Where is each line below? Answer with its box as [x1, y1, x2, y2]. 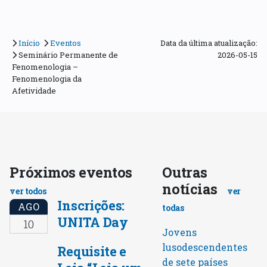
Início [18, 37, 40, 48]
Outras [162, 163, 207, 182]
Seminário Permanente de [18, 49, 118, 60]
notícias [162, 179, 228, 198]
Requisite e [57, 243, 126, 260]
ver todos [10, 185, 46, 197]
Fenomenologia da [11, 73, 82, 84]
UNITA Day [57, 213, 128, 231]
